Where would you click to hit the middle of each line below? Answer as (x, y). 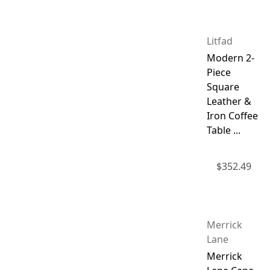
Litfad (219, 41)
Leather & (229, 101)
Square (223, 86)
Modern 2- (230, 58)
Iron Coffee (232, 115)
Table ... (223, 130)
